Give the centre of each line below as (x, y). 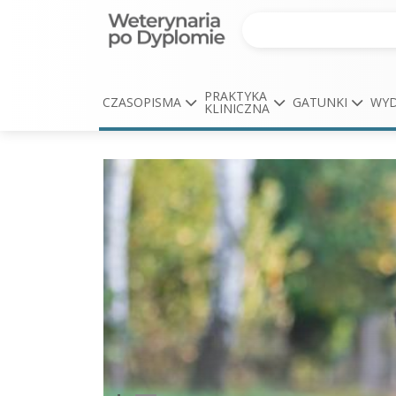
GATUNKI (320, 102)
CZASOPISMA (141, 102)
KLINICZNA (236, 108)
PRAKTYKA (235, 96)
